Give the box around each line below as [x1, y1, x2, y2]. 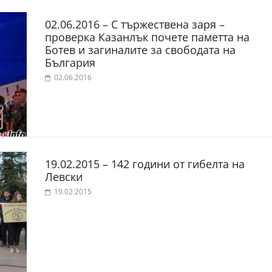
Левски [45, 169, 83, 184]
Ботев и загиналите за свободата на [45, 42, 236, 57]
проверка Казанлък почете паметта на [45, 29, 250, 44]
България [45, 55, 95, 70]
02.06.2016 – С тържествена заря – [45, 16, 225, 32]
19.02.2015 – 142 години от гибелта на [45, 156, 245, 171]
